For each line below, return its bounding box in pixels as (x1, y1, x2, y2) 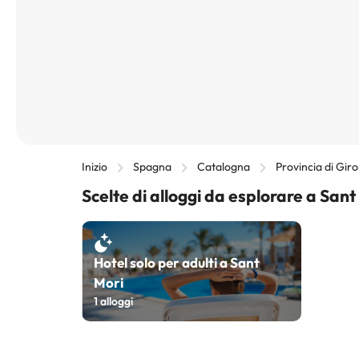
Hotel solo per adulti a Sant (94, 254, 260, 271)
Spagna (133, 159, 171, 174)
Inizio (82, 159, 107, 174)
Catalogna (197, 159, 250, 174)
